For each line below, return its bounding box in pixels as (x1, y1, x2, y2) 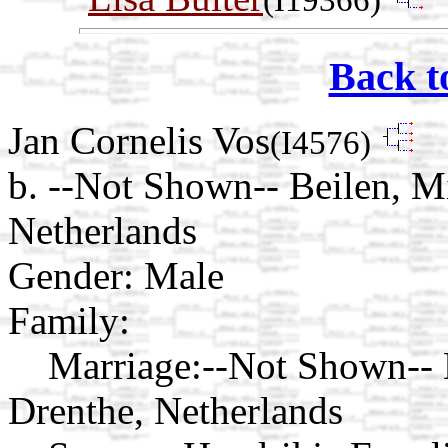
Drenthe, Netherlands (8, 389, 343, 433)
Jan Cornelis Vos (8, 119, 270, 163)
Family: (8, 299, 130, 343)
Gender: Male (8, 254, 224, 298)
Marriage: (48, 344, 202, 388)
